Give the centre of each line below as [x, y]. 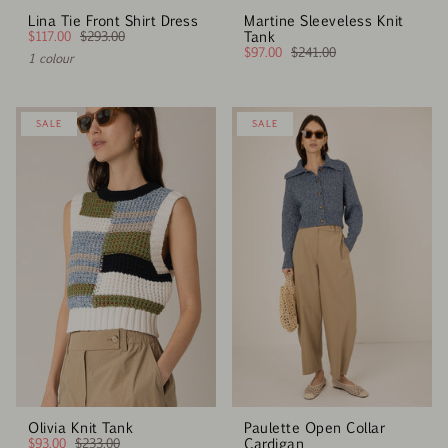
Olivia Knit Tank [80, 427]
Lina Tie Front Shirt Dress [113, 20]
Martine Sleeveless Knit [322, 20]
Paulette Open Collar [313, 427]
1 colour [50, 58]
